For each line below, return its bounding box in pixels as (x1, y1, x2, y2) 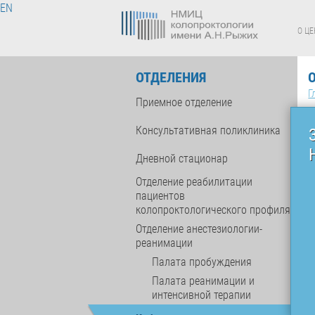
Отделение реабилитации (136, 175, 253, 188)
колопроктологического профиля (136, 203, 291, 217)
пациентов (136, 189, 186, 202)
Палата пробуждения (152, 255, 252, 269)
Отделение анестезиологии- (136, 222, 263, 236)
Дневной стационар (136, 151, 229, 165)
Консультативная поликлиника (136, 123, 281, 137)
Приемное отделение (136, 95, 233, 109)
